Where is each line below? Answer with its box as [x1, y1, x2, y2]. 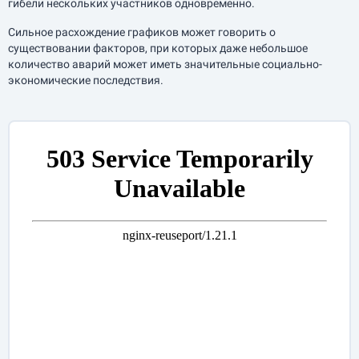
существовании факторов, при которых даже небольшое [8, 42, 308, 54]
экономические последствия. [8, 74, 163, 87]
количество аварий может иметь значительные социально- [8, 58, 322, 71]
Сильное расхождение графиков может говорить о [8, 26, 276, 38]
